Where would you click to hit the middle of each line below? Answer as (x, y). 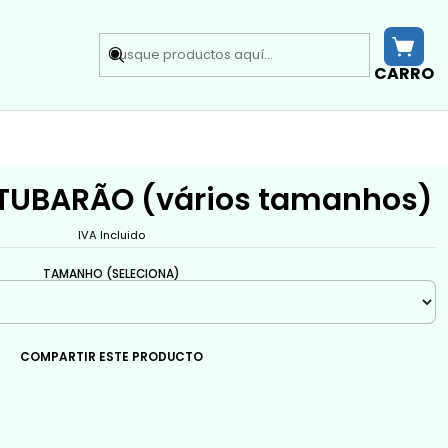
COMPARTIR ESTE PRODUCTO (111, 357)
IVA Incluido (111, 234)
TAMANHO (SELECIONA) (111, 273)
